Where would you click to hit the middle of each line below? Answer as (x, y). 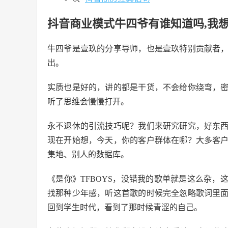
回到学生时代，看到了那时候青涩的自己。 (125, 207)
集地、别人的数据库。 (88, 154)
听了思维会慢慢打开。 (88, 102)
